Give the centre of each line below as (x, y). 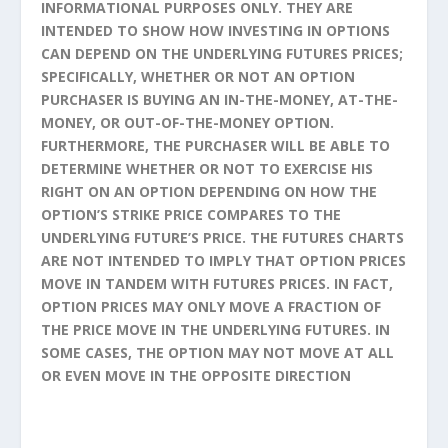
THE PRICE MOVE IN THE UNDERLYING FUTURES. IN (215, 329)
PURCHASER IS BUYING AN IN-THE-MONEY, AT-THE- (219, 99)
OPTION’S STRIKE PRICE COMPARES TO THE (190, 214)
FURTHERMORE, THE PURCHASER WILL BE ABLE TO (215, 145)
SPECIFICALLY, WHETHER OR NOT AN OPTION (197, 76)
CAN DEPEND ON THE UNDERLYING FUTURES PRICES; (221, 53)
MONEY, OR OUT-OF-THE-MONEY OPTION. (187, 122)
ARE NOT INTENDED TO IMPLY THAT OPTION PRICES (223, 260)
